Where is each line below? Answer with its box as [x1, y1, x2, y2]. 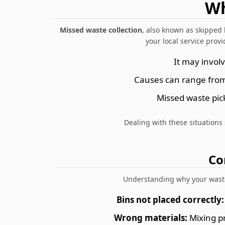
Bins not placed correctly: [117, 194, 224, 206]
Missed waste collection [60, 25, 142, 35]
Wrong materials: [114, 212, 187, 224]
